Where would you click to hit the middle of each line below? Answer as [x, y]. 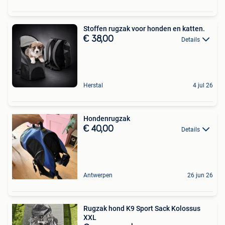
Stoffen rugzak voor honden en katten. [144, 29]
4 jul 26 [203, 85]
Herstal [93, 85]
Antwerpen [98, 175]
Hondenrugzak [107, 119]
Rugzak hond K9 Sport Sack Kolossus [142, 208]
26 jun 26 [200, 175]
